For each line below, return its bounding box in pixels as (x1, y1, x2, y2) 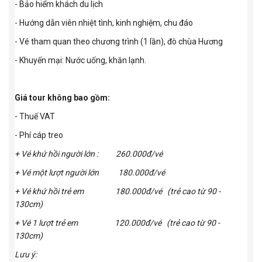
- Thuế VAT (15, 112, 55, 122)
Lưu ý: (15, 250, 37, 260)
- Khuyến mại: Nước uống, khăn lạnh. (15, 56, 146, 65)
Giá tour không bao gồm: (15, 93, 110, 103)
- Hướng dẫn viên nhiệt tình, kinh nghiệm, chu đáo (15, 18, 193, 28)
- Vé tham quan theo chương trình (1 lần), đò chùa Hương (15, 37, 223, 47)
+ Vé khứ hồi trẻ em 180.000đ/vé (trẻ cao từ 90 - (15, 187, 220, 196)
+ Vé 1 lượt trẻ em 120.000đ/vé (15, 218, 167, 228)
